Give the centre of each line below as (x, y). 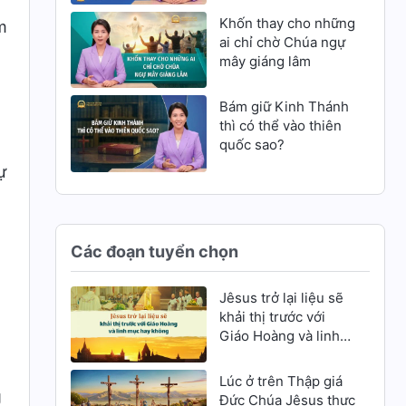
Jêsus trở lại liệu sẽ (281, 297)
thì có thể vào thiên (280, 126)
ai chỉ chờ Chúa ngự (282, 43)
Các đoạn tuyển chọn (155, 251)
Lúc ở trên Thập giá (280, 381)
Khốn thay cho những (287, 24)
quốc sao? (251, 145)
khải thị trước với (272, 316)
